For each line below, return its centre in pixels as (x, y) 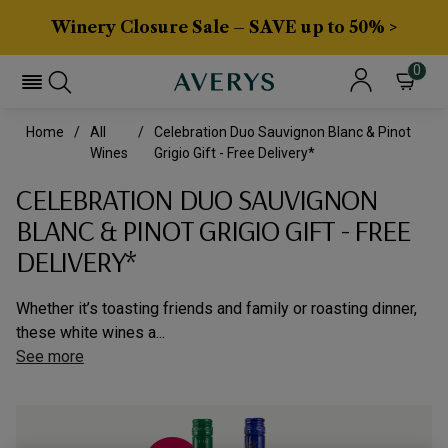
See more (50, 356)
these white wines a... (90, 332)
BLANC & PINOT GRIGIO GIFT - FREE (213, 230)
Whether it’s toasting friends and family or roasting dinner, (216, 308)
